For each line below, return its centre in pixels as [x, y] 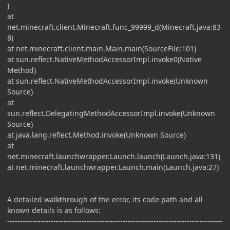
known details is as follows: [54, 210]
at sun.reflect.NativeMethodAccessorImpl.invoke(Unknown [108, 81]
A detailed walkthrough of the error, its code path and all [105, 199]
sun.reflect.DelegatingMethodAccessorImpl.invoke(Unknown [111, 113]
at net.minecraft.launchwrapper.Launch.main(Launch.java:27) [113, 167]
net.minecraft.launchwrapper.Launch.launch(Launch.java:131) [114, 156]
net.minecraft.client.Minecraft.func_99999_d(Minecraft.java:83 [114, 27]
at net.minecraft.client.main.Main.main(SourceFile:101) [102, 48]
